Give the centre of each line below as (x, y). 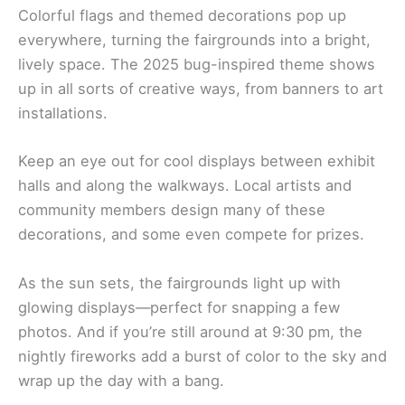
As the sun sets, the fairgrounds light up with (179, 283)
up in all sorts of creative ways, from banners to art (201, 89)
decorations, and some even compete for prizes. (191, 235)
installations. (63, 113)
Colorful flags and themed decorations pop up (182, 16)
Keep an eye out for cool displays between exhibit (197, 161)
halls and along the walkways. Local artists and (185, 186)
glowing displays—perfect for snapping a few (179, 307)
